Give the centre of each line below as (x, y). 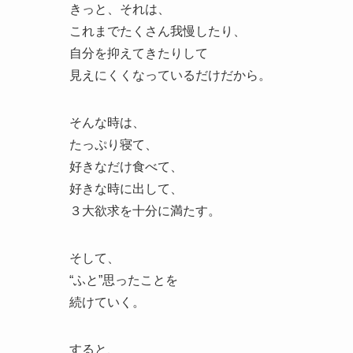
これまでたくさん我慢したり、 (158, 32)
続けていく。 (107, 303)
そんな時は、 (107, 123)
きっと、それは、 (120, 9)
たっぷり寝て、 (113, 145)
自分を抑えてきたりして (139, 54)
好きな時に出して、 (126, 189)
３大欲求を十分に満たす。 (145, 211)
